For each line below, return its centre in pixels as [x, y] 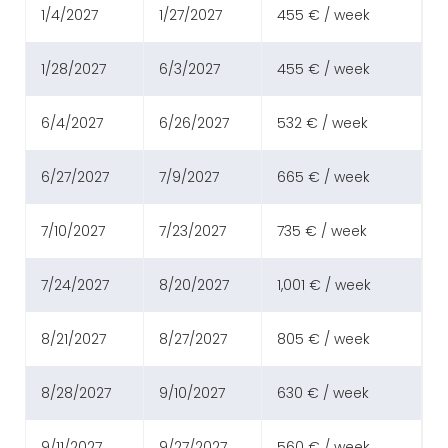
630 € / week [323, 393]
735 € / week [322, 231]
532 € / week [322, 123]
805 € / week [323, 339]
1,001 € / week [324, 285]
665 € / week [323, 177]
